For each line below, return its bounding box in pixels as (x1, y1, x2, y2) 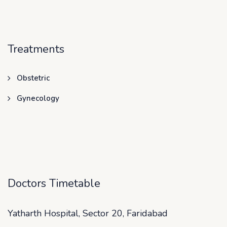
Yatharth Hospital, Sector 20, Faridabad (8, 207, 168, 219)
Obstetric (17, 72, 50, 83)
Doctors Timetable (8, 175, 100, 191)
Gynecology (17, 93, 59, 103)
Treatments (8, 41, 64, 57)
